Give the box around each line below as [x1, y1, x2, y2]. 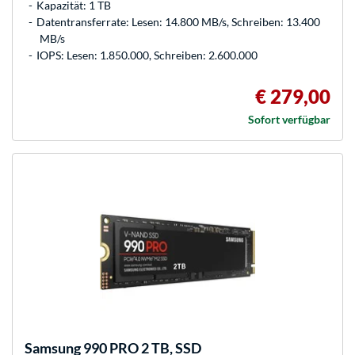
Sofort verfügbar [248, 113, 330, 127]
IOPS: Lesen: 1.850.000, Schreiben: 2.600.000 [36, 48, 258, 63]
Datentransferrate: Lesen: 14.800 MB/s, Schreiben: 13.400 [36, 15, 320, 29]
